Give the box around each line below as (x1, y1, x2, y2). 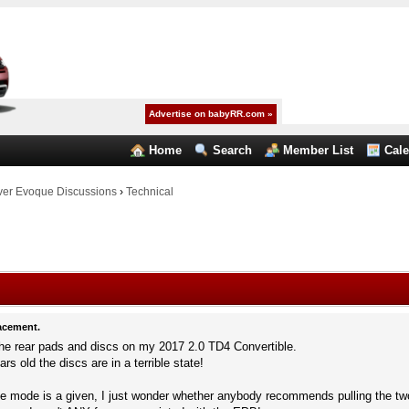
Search (213, 143, 253, 157)
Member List (283, 143, 354, 157)
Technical (125, 185, 173, 198)
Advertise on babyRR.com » (149, 109, 274, 119)
